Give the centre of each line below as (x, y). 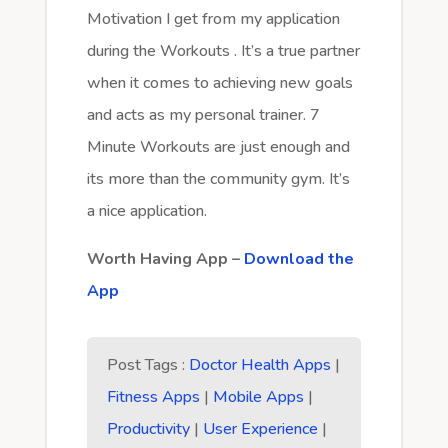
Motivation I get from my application (213, 19)
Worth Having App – (163, 259)
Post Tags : (147, 365)
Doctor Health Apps (259, 365)
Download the (296, 259)
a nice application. (146, 211)
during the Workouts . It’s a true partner (223, 51)
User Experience (260, 429)
